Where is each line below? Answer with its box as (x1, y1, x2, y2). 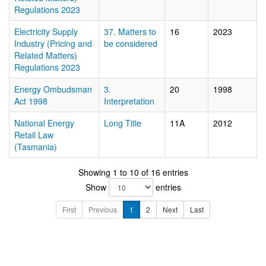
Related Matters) (14, 49, 77, 61)
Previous (88, 204, 117, 214)
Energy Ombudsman (14, 83, 92, 95)
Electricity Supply (14, 26, 78, 37)
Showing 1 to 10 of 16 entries (78, 166, 188, 178)
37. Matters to (104, 26, 156, 37)
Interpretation (104, 95, 154, 107)
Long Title (104, 117, 141, 129)
